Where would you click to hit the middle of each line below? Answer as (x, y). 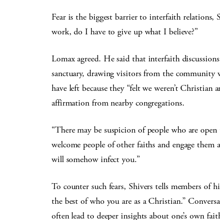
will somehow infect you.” (96, 159)
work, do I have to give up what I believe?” (125, 32)
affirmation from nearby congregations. (118, 103)
